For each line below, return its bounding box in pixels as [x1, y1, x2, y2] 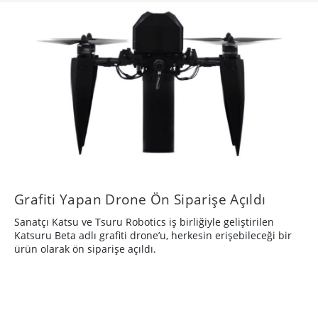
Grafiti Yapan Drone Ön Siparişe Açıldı [14, 190, 266, 209]
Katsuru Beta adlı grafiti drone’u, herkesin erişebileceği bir [14, 229, 292, 243]
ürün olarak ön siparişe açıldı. [14, 242, 156, 256]
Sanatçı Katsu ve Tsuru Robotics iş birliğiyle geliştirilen [14, 215, 274, 229]
